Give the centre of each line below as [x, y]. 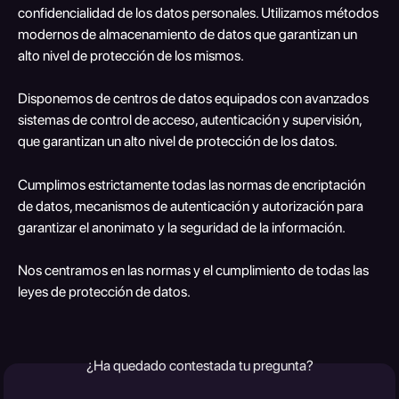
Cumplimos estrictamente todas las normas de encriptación [193, 184]
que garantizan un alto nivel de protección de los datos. [178, 142]
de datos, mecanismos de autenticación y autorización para [192, 206]
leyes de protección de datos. [104, 292]
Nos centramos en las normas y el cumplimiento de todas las [195, 271]
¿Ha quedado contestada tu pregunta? [199, 365]
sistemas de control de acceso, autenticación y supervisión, [191, 120]
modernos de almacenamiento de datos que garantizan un [189, 34]
